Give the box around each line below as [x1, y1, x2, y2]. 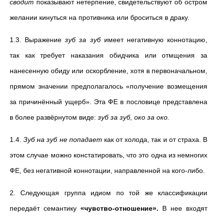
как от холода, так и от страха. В [102, 136, 208, 143]
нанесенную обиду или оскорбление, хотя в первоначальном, [10, 67, 207, 75]
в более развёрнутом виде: [10, 113, 98, 121]
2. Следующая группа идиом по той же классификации [10, 189, 207, 197]
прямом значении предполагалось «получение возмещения [10, 82, 207, 90]
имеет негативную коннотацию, [100, 36, 208, 44]
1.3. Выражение [10, 36, 65, 44]
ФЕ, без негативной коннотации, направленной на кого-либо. [10, 167, 205, 174]
